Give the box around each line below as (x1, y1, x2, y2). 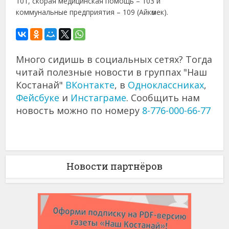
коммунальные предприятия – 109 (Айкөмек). (16, 7, 169, 17)
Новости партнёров (66, 159, 163, 172)
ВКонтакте (65, 78, 115, 91)
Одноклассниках (128, 78, 204, 91)
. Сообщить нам (126, 91, 200, 104)
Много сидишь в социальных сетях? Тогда (16, 53, 213, 65)
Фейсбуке (16, 91, 60, 104)
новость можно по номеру (16, 104, 143, 117)
